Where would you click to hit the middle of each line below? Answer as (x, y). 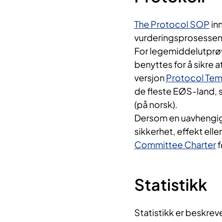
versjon (150, 78)
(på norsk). (156, 105)
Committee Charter (175, 145)
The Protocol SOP (172, 24)
